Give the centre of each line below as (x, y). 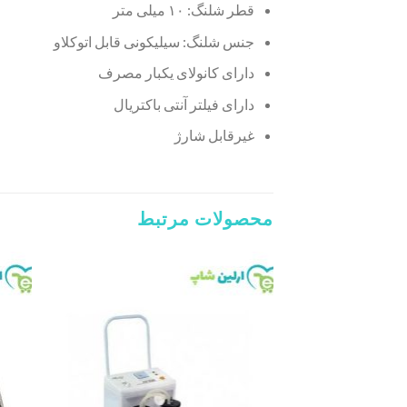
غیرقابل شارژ (215, 135)
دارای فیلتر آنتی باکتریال (184, 104)
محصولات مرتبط (205, 218)
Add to (66, 333)
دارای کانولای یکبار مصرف (177, 73)
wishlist (66, 346)
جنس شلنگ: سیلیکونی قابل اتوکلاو (154, 41)
